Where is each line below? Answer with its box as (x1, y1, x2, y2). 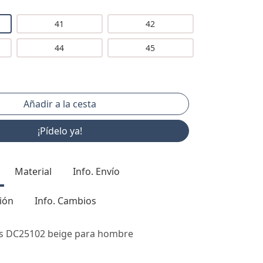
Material (15, 165, 52, 178)
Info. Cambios (35, 194, 96, 208)
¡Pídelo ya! (37, 124, 82, 138)
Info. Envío (73, 165, 120, 178)
